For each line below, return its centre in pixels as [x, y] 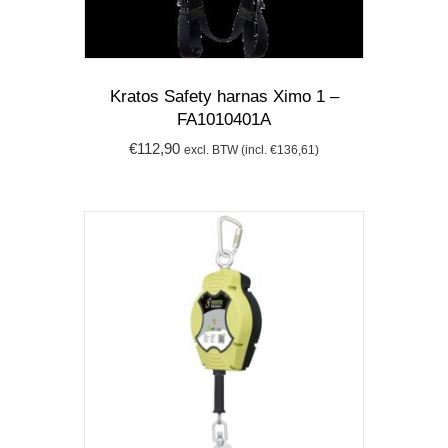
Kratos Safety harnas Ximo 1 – [224, 96]
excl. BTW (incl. [227, 150]
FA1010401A [224, 119]
